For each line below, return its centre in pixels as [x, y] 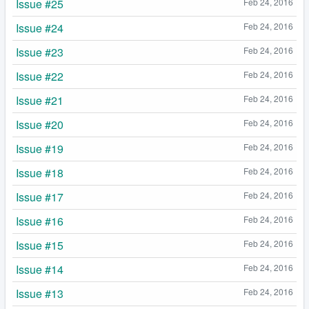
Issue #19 [40, 149]
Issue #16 [40, 221]
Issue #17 [40, 197]
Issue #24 [40, 28]
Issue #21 [40, 101]
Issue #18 [40, 173]
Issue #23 [40, 52]
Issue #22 [40, 77]
